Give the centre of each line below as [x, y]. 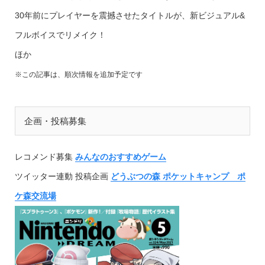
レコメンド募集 [43, 157]
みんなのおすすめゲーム [120, 157]
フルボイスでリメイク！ [60, 35]
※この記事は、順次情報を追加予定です [78, 75]
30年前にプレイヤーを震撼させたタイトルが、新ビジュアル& [130, 16]
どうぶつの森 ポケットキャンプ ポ [178, 177]
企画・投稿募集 [55, 121]
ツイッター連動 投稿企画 [61, 177]
